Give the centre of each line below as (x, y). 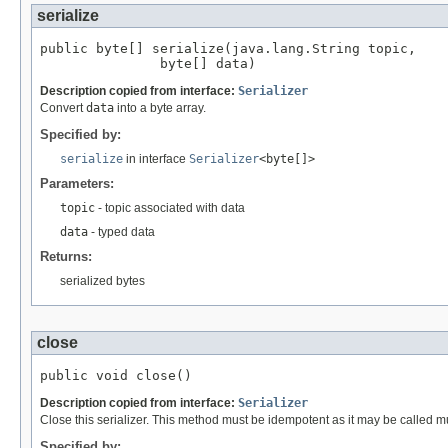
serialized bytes (102, 280)
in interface (156, 158)
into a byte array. (160, 107)
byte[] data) (148, 63)
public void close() (116, 375)
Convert (63, 107)
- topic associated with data (170, 207)
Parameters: (77, 183)
